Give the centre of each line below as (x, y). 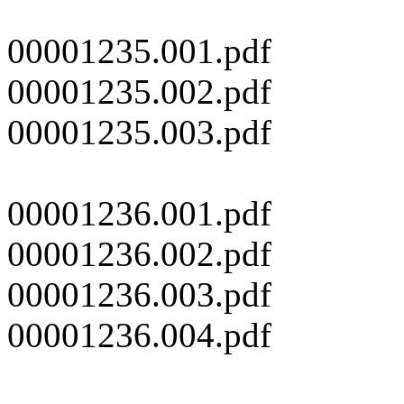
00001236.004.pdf (139, 335)
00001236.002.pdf (139, 254)
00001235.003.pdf (139, 133)
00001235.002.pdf (139, 92)
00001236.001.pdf (139, 214)
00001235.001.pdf (139, 51)
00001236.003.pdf (139, 295)
